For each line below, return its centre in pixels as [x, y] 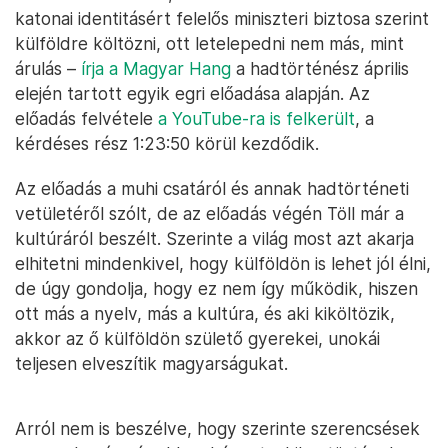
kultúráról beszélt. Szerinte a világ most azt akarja [214, 239]
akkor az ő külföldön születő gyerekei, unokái [197, 339]
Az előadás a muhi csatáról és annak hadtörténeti [212, 189]
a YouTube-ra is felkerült [256, 119]
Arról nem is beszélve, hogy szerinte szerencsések [217, 429]
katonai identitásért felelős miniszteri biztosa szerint [222, 19]
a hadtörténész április [320, 69]
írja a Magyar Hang [156, 69]
